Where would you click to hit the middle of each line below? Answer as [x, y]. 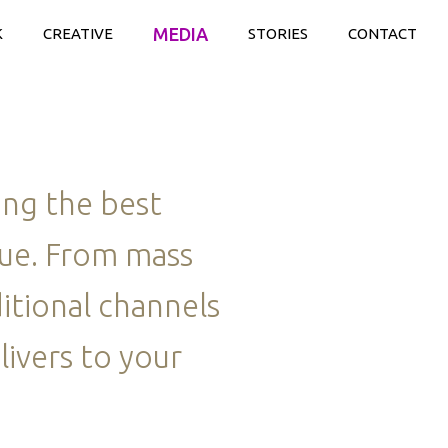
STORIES [277, 33]
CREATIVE [77, 33]
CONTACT [382, 33]
